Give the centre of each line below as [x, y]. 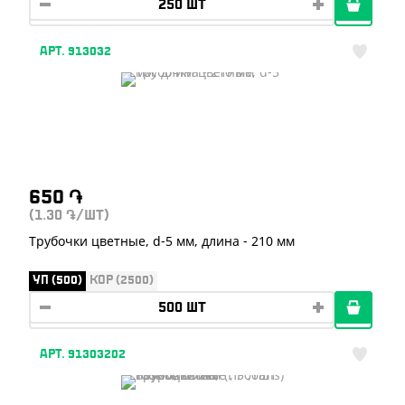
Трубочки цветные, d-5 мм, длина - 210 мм [162, 240]
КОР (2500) [122, 280]
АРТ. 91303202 [83, 354]
